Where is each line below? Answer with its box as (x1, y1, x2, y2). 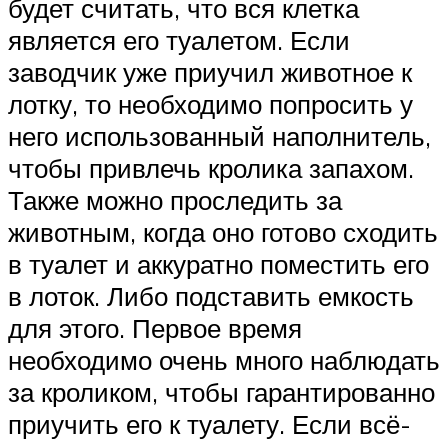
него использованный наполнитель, (8, 120, 431, 153)
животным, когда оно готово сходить (8, 216, 438, 249)
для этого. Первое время (8, 312, 302, 345)
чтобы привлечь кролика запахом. (8, 152, 414, 185)
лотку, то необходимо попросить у (8, 88, 413, 121)
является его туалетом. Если (8, 24, 350, 57)
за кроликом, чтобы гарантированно (8, 376, 435, 409)
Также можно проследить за (8, 184, 342, 217)
